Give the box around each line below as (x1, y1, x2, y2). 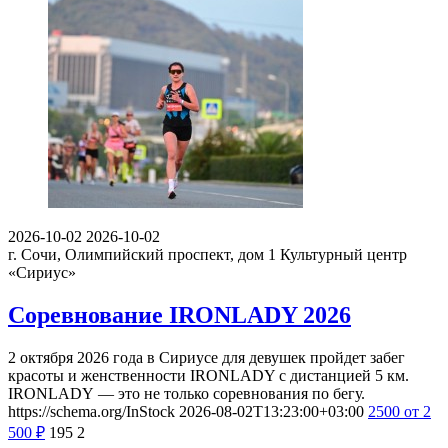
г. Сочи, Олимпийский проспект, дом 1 (8, 245, 276, 263)
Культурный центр (280, 245, 407, 263)
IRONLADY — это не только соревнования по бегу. (8, 384, 365, 402)
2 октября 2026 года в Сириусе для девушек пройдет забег (8, 348, 405, 366)
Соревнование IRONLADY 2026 (8, 301, 351, 328)
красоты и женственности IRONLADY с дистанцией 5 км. (8, 366, 409, 384)
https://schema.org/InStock (8, 402, 175, 420)
